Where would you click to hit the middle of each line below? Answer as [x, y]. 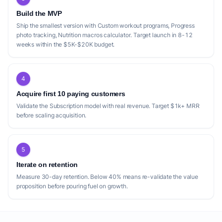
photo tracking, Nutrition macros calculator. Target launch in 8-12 [105, 35]
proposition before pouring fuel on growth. [72, 186]
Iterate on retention [47, 165]
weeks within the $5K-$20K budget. [66, 44]
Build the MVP [39, 13]
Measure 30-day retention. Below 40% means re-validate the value [107, 177]
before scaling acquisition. [52, 115]
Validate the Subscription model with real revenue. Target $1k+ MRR [108, 106]
